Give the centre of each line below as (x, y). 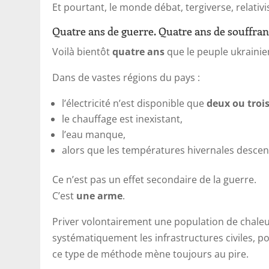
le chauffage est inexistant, (122, 119)
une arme (100, 195)
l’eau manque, (94, 134)
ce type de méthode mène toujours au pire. (151, 254)
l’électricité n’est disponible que (134, 103)
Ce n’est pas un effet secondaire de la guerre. (155, 179)
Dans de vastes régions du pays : (126, 77)
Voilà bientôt (83, 51)
